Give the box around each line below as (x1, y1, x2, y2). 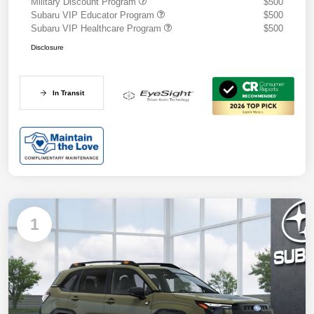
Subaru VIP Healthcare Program (31, 23, 164, 34)
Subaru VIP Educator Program (31, 10, 157, 21)
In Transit (52, 89, 84, 97)
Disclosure (31, 43, 64, 52)
